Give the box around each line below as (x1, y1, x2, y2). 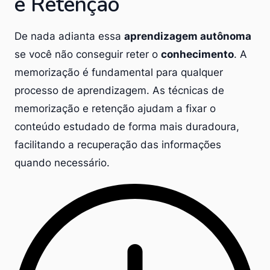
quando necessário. (14, 156, 110, 169)
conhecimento (161, 48, 234, 60)
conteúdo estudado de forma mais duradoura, (14, 120, 239, 133)
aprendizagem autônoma (124, 30, 251, 42)
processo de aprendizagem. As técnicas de (14, 84, 224, 96)
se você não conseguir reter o (14, 48, 161, 60)
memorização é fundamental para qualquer (14, 66, 223, 78)
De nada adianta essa (14, 30, 124, 42)
